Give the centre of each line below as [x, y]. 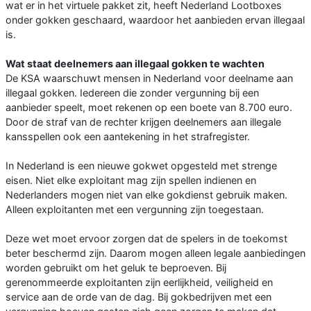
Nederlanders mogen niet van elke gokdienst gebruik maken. [146, 195]
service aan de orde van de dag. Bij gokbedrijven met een [138, 297]
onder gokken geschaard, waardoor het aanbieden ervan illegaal [155, 20]
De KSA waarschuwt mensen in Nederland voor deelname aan [149, 78]
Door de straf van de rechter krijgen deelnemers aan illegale [143, 122]
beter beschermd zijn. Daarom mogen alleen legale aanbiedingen [155, 253]
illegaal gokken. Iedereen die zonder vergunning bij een [132, 93]
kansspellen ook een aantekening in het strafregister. [128, 137]
